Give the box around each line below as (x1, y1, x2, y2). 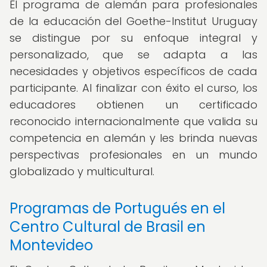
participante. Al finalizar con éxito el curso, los (10, 80, 257, 95)
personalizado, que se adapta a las (10, 47, 257, 62)
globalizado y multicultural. (10, 164, 154, 179)
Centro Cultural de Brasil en (10, 217, 206, 237)
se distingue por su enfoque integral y (10, 30, 257, 45)
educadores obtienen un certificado (10, 97, 257, 112)
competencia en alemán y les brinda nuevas (10, 131, 257, 145)
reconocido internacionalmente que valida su (10, 114, 257, 129)
